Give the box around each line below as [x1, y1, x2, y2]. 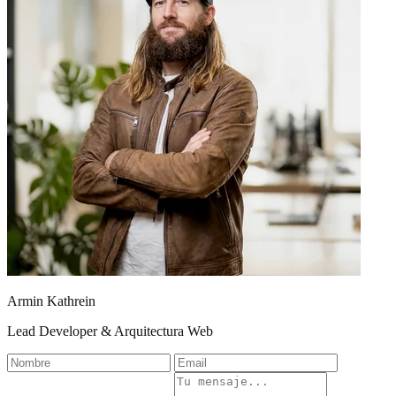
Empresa [6, 370, 55, 386]
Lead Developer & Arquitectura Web [7, 323, 213, 339]
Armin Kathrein [7, 293, 95, 308]
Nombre [6, 352, 52, 368]
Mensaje [173, 370, 220, 386]
